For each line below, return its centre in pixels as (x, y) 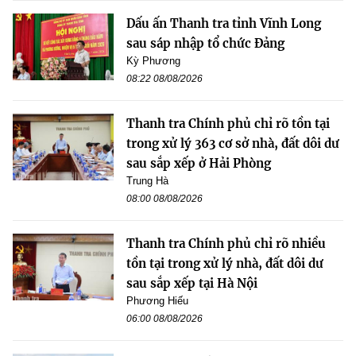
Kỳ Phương (153, 60)
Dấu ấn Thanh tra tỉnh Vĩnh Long (224, 23)
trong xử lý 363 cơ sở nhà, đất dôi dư (233, 143)
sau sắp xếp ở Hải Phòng (199, 163)
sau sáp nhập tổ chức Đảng (205, 43)
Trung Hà (147, 180)
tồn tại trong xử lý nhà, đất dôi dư (225, 263)
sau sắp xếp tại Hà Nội (192, 283)
